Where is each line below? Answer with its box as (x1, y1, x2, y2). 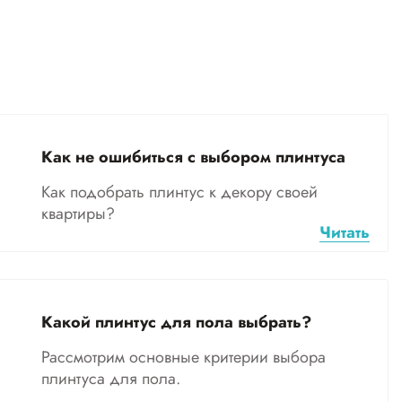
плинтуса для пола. (41, 366, 180, 390)
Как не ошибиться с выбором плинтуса (41, 144, 345, 169)
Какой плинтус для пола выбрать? (41, 310, 311, 334)
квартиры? (41, 201, 115, 225)
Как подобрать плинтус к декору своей (41, 179, 318, 204)
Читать (319, 220, 370, 244)
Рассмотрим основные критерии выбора (41, 345, 326, 369)
